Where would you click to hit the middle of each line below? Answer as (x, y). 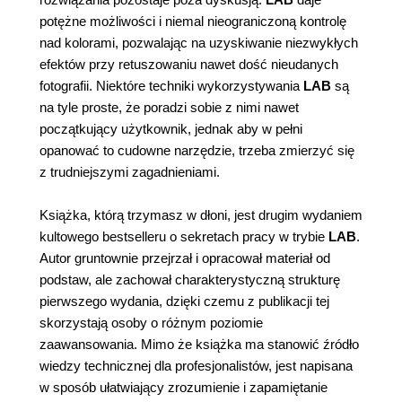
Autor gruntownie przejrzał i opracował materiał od (185, 258)
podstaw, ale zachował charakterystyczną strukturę (190, 280)
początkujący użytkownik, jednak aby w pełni (171, 129)
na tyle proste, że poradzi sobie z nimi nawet (169, 108)
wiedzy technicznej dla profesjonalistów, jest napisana (196, 366)
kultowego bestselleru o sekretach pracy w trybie (184, 237)
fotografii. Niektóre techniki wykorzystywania (171, 86)
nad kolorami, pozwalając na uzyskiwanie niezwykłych (199, 43)
